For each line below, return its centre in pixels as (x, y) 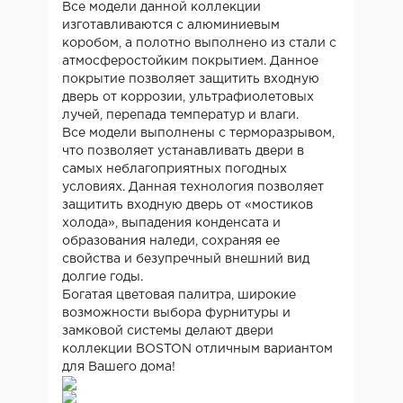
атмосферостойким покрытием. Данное (190, 61)
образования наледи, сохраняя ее (171, 241)
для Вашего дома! (119, 367)
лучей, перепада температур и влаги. (180, 115)
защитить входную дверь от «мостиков (188, 205)
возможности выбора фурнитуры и (176, 313)
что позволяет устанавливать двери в (183, 151)
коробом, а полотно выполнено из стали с (199, 43)
